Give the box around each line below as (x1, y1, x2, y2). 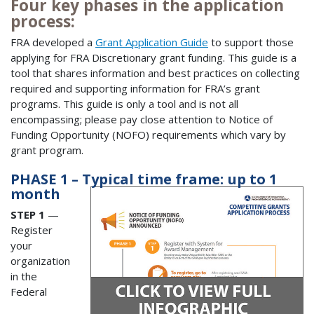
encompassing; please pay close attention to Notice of (11, 112, 273, 127)
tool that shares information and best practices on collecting (11, 66, 300, 81)
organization (11, 253, 70, 268)
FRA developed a (11, 35, 95, 50)
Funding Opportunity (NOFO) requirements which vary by (11, 128, 286, 142)
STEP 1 (11, 207, 48, 221)
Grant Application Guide (95, 35, 208, 50)
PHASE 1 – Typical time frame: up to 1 (11, 170, 277, 189)
